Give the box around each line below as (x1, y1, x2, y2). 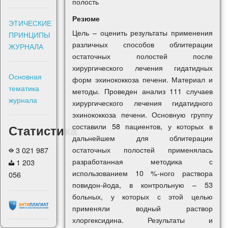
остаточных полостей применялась (72, 144, 213, 155)
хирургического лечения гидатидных (72, 62, 213, 73)
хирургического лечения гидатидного (72, 97, 213, 108)
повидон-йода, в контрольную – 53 (72, 179, 213, 190)
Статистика (9, 122, 77, 139)
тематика (9, 82, 39, 94)
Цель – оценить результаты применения (72, 27, 213, 38)
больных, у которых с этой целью (72, 191, 213, 202)
